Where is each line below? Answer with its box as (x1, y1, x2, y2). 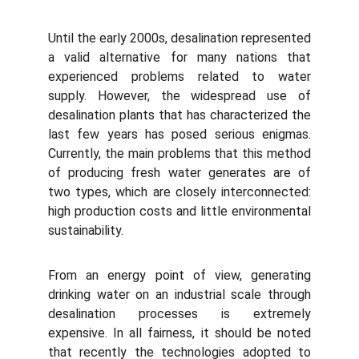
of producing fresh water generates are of (48, 165, 311, 180)
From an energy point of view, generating (48, 268, 311, 283)
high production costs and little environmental (48, 204, 311, 219)
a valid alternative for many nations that (48, 50, 311, 65)
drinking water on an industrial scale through (48, 287, 311, 302)
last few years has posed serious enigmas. (48, 127, 311, 142)
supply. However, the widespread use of (48, 88, 311, 103)
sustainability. (48, 223, 123, 238)
